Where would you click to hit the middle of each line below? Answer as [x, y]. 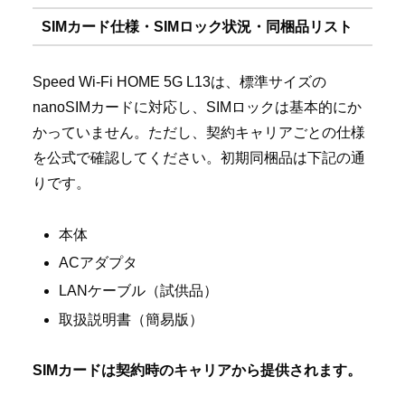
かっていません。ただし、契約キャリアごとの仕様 [199, 133]
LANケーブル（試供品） [139, 291]
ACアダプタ [99, 263]
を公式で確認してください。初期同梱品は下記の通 [199, 158]
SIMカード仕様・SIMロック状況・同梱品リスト [197, 26]
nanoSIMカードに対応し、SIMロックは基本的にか [197, 108]
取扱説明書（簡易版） [132, 319]
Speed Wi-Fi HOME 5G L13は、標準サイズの [179, 82]
